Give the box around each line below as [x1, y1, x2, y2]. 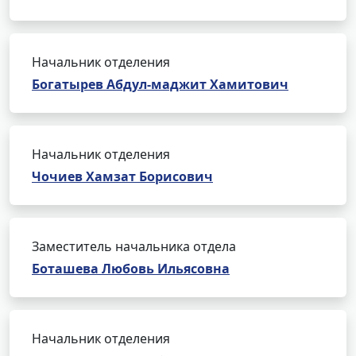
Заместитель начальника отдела [32, 238, 236, 255]
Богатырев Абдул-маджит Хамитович [32, 75, 288, 93]
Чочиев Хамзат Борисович [32, 168, 213, 185]
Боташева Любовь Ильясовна [32, 260, 230, 277]
